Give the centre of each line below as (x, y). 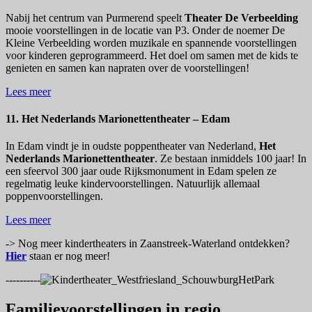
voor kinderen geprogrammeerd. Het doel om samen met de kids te (152, 55)
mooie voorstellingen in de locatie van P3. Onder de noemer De (145, 30)
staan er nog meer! (68, 256)
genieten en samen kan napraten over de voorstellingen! (127, 68)
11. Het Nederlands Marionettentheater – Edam (118, 119)
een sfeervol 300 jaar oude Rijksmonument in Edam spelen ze (141, 171)
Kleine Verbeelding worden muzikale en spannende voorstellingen (151, 42)
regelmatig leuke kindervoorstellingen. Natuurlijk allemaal (133, 184)
